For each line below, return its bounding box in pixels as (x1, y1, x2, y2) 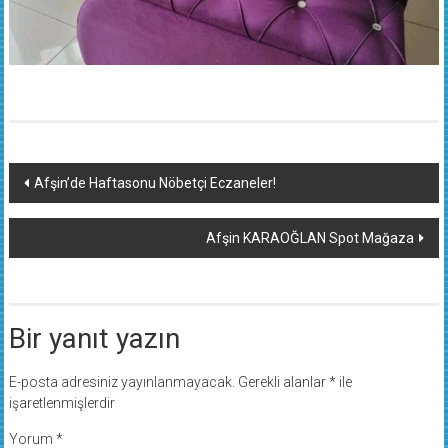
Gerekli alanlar (237, 374, 329, 391)
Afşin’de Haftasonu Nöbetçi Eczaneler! (33, 175, 276, 192)
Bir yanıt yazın (8, 322, 180, 356)
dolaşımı (7, 199, 114, 233)
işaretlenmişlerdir (8, 395, 115, 412)
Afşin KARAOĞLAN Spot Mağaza (206, 230, 415, 247)
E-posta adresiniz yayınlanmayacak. (8, 374, 235, 391)
